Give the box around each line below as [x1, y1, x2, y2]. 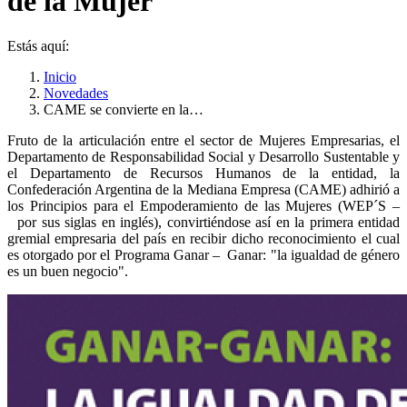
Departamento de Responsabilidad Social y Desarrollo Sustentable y [7, 148, 400, 164]
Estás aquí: [7, 37, 69, 54]
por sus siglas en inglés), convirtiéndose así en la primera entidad [7, 213, 400, 230]
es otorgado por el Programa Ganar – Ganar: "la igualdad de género [7, 246, 400, 263]
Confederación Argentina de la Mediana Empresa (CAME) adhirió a [7, 181, 400, 197]
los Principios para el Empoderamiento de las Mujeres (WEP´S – [7, 197, 400, 213]
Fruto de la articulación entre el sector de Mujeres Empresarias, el [7, 132, 400, 148]
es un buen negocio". [7, 263, 128, 279]
